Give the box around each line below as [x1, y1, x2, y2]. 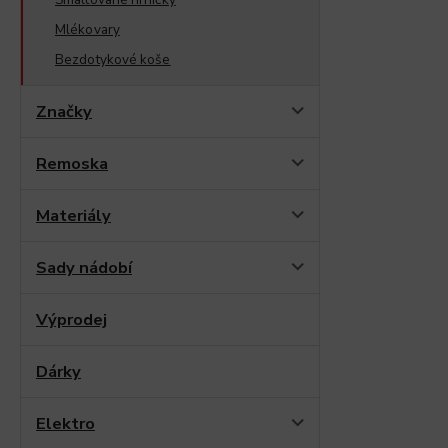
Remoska [36, 151, 108, 175]
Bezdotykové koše [55, 49, 171, 69]
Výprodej [36, 307, 107, 331]
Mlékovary [55, 19, 120, 39]
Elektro [36, 411, 95, 435]
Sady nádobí [36, 255, 132, 279]
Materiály [36, 203, 111, 227]
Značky [36, 99, 92, 123]
